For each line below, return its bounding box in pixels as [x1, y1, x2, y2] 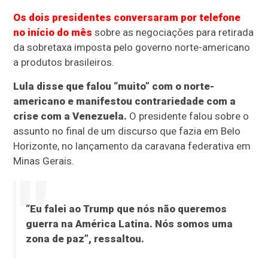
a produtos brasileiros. [13, 56, 115, 69]
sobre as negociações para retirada [92, 26, 254, 39]
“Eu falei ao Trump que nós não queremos [25, 203, 227, 215]
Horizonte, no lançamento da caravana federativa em [13, 140, 251, 153]
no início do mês [13, 26, 93, 39]
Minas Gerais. [13, 155, 75, 167]
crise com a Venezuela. [13, 110, 127, 123]
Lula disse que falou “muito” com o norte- [13, 80, 215, 93]
